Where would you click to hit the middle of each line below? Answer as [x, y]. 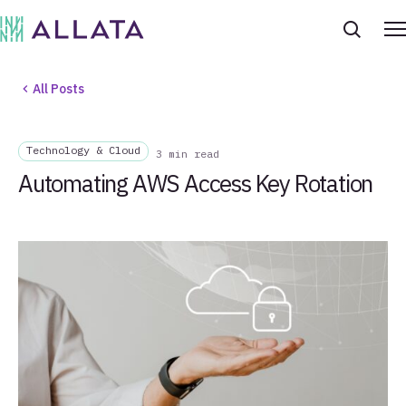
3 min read [188, 154]
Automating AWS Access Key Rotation [196, 183]
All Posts [58, 89]
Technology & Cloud [83, 150]
